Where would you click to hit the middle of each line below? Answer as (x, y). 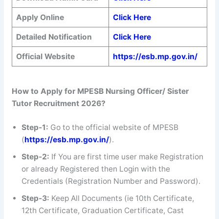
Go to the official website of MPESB (114, 127)
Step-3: (36, 198)
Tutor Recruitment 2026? (58, 104)
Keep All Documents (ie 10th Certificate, (122, 198)
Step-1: (36, 127)
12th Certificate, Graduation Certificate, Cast (102, 210)
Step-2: (36, 156)
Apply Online (40, 17)
